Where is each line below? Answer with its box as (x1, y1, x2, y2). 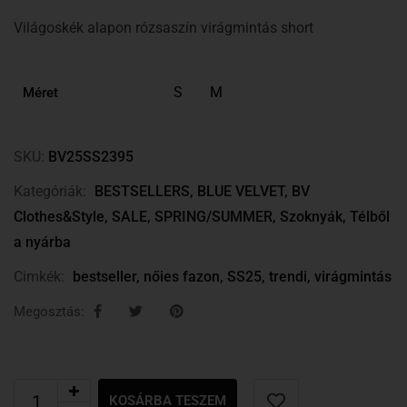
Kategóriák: (14, 183, 86, 200)
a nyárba (14, 233, 71, 251)
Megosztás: (14, 303, 84, 320)
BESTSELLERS (94, 183, 190, 200)
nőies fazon (144, 268, 220, 285)
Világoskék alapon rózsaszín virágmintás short (14, 19, 313, 36)
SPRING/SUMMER (154, 208, 273, 225)
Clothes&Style (14, 208, 104, 225)
